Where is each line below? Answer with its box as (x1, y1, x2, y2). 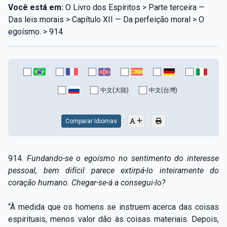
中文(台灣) (149, 86, 177, 94)
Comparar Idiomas (65, 117, 117, 125)
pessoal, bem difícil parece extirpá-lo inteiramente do (8, 165, 219, 175)
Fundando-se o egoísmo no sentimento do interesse (26, 153, 219, 163)
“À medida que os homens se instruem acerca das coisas (8, 202, 219, 212)
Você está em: (8, 2, 63, 12)
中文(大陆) (100, 86, 129, 94)
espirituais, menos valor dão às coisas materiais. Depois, (8, 214, 219, 224)
